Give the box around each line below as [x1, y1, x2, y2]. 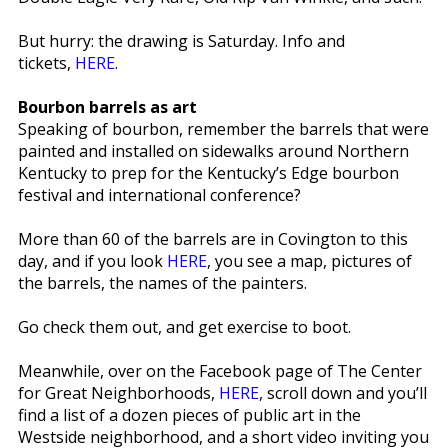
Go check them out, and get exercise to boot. [17, 315, 351, 338]
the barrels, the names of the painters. [17, 271, 307, 294]
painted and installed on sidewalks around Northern [17, 139, 409, 162]
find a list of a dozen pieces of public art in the [17, 403, 361, 426]
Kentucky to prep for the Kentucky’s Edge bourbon [17, 161, 399, 184]
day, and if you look [17, 249, 167, 272]
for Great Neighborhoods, [17, 381, 219, 404]
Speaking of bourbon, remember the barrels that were [17, 117, 429, 140]
